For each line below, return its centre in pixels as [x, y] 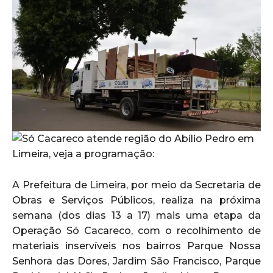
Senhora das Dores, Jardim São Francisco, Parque [136, 261]
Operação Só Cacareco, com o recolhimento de [136, 230]
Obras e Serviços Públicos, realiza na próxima [136, 200]
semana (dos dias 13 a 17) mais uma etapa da [136, 215]
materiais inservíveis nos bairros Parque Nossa [136, 246]
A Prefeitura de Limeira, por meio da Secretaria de [136, 185]
